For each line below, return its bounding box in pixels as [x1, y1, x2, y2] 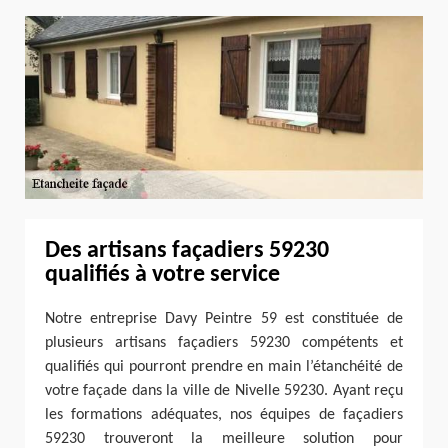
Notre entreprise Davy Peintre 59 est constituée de [45, 310, 403, 327]
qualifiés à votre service [45, 262, 280, 287]
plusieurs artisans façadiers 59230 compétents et [45, 334, 403, 351]
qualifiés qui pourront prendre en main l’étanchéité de [45, 358, 403, 375]
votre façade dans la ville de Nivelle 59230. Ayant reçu [45, 382, 403, 399]
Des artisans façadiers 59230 [45, 238, 329, 263]
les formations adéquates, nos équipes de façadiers [45, 406, 403, 423]
